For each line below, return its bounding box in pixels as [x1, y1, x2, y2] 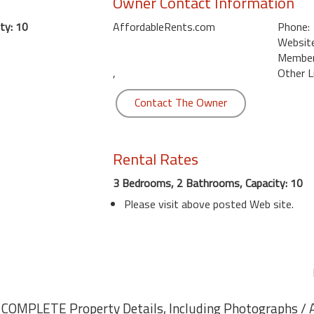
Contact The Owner [134, 94, 227, 111]
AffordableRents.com [112, 18, 215, 35]
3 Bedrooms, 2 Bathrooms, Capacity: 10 [112, 175, 303, 191]
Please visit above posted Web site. [123, 196, 294, 212]
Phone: [277, 18, 310, 35]
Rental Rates [112, 147, 198, 171]
